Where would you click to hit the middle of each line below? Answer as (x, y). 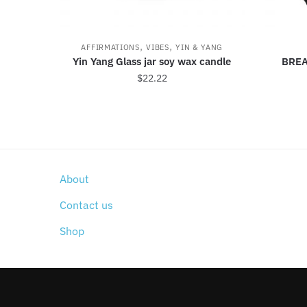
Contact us (86, 205)
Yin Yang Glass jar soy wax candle (152, 62)
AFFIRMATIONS (110, 48)
